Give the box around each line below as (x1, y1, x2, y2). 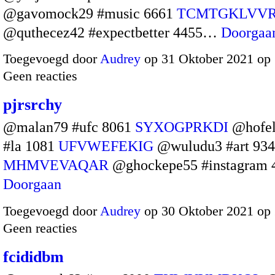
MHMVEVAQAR (3, 157, 109, 174)
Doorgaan (3, 176, 61, 193)
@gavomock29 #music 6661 (3, 5, 177, 21)
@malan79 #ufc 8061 (3, 119, 135, 136)
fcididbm (3, 247, 64, 266)
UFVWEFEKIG (58, 138, 153, 155)
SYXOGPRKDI (135, 119, 228, 136)
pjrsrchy (3, 96, 62, 114)
